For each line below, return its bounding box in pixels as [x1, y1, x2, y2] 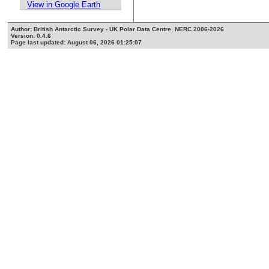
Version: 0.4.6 [11, 32, 52, 40]
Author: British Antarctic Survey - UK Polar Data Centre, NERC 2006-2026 [11, 26, 225, 33]
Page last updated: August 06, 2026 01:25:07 [11, 39, 142, 46]
